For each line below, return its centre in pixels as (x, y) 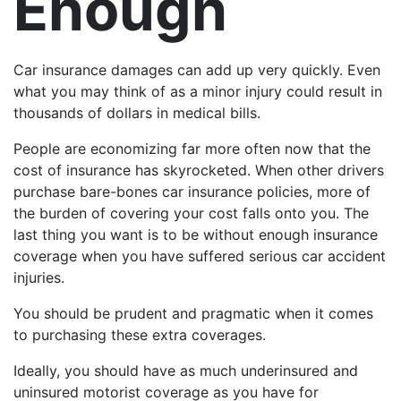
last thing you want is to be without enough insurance (196, 234)
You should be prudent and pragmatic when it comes (193, 313)
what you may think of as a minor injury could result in (198, 91)
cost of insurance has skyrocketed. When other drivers (199, 170)
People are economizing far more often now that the (192, 148)
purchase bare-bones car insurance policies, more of (192, 191)
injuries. (39, 277)
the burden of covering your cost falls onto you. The (191, 213)
